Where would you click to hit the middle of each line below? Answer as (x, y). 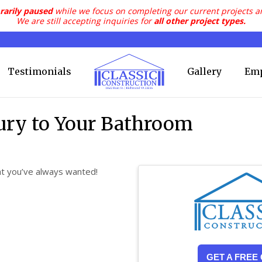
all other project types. (200, 21)
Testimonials (39, 71)
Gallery (204, 71)
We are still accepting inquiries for (85, 21)
